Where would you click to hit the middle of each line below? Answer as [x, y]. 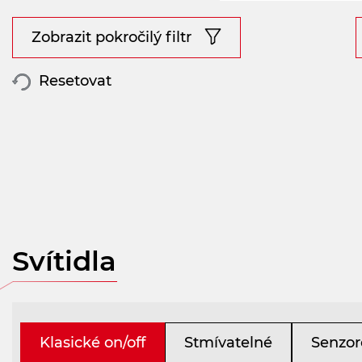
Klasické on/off [93, 342]
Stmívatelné [228, 342]
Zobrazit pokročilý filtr [112, 37]
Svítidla [64, 261]
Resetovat [73, 81]
